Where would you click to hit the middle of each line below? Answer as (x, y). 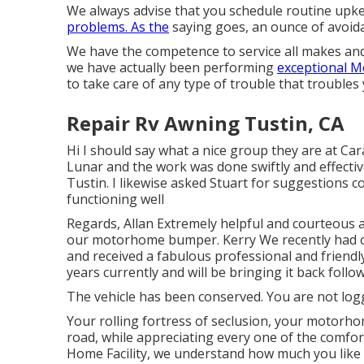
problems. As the (118, 27)
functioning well (115, 199)
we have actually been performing (172, 68)
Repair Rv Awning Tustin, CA (206, 123)
